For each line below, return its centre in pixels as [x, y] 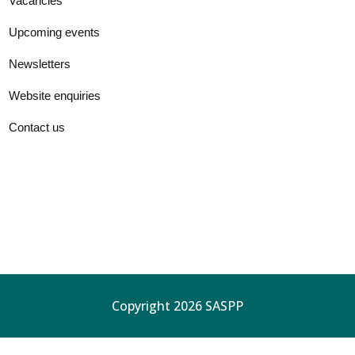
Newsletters [40, 64]
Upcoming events [54, 32]
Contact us [37, 128]
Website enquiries [55, 96]
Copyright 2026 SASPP [177, 306]
